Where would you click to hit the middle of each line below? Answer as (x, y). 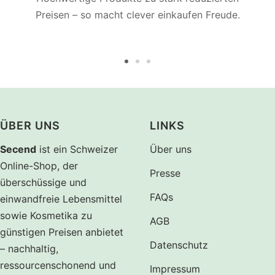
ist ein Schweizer (77, 149)
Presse (165, 173)
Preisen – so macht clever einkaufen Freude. (137, 14)
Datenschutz (179, 245)
